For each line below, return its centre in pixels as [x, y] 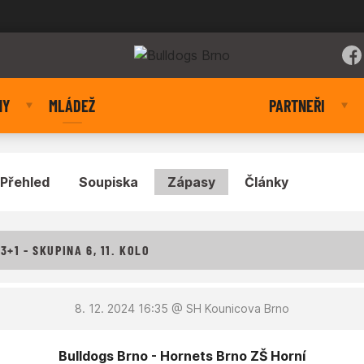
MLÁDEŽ [72, 106]
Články [266, 182]
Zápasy [191, 182]
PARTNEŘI [297, 106]
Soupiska [108, 182]
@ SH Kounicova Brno [228, 308]
